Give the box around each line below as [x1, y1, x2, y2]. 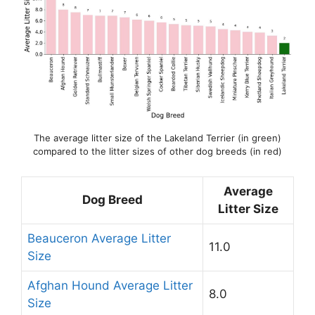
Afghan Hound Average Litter [27, 278, 193, 292]
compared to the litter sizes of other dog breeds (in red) [33, 146, 282, 157]
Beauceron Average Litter [27, 231, 171, 245]
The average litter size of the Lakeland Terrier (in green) [34, 132, 281, 144]
